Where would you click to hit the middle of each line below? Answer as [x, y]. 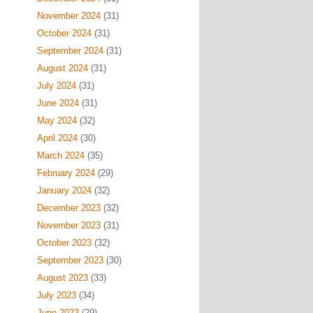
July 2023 [56, 295]
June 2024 [58, 103]
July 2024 [56, 86]
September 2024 [70, 51]
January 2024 [64, 190]
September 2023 [70, 260]
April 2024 [57, 138]
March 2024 [60, 155]
